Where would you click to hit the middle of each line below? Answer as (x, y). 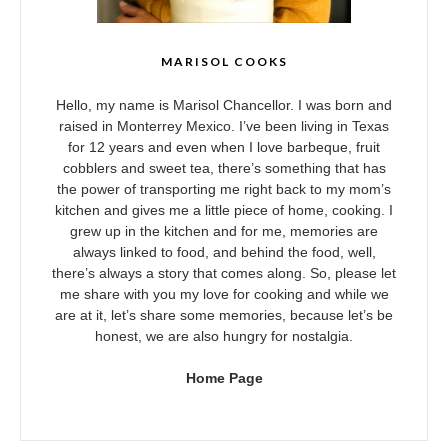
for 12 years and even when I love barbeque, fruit (224, 146)
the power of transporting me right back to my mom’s (224, 188)
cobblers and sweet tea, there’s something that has (224, 167)
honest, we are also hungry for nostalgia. (224, 335)
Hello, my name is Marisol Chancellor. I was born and (224, 104)
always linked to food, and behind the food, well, (224, 251)
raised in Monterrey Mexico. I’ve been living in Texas (224, 125)
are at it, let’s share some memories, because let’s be (224, 314)
